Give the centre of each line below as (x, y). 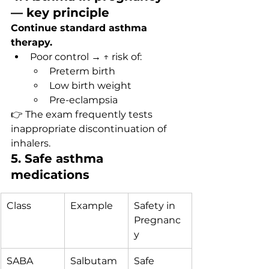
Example (92, 206)
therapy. (32, 42)
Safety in (156, 206)
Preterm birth (82, 71)
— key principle (60, 13)
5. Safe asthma (59, 159)
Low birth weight (90, 86)
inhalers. (31, 143)
